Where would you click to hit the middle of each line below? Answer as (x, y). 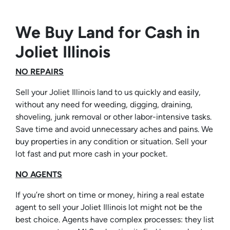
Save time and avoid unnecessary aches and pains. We (114, 129)
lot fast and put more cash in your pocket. (91, 154)
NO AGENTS (39, 175)
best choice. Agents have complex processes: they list (115, 220)
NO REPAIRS (40, 72)
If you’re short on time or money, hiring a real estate (110, 195)
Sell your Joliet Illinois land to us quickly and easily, (108, 92)
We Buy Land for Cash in (108, 33)
